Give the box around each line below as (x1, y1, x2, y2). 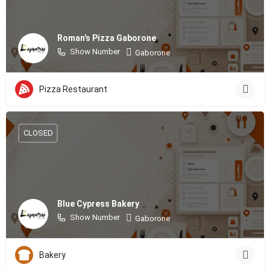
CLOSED (23, 128, 53, 138)
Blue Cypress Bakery (57, 199, 139, 209)
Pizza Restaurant (39, 84, 107, 94)
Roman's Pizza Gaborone (57, 33, 156, 43)
